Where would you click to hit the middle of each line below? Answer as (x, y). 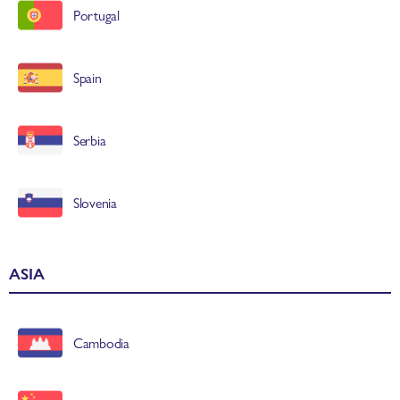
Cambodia (101, 342)
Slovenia (95, 202)
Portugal (96, 15)
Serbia (90, 140)
